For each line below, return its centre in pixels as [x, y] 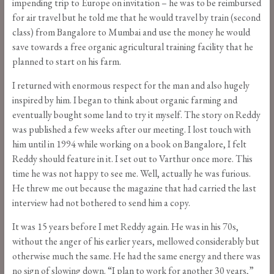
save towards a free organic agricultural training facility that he [132, 47]
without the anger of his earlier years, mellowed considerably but [135, 242]
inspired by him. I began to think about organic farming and [124, 100]
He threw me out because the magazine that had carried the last [134, 188]
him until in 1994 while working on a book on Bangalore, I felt [129, 144]
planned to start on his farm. [66, 62]
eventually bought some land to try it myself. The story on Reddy [136, 115]
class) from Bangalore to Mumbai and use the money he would [131, 32]
